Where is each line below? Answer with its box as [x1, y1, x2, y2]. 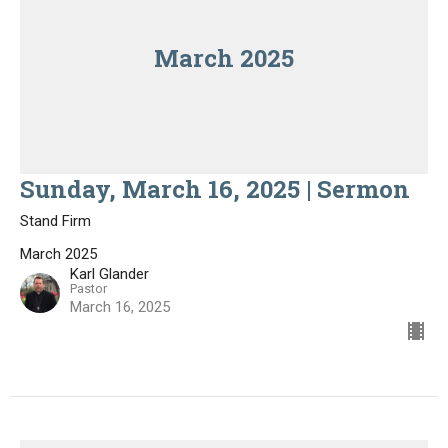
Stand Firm [20, 212, 91, 230]
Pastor [70, 281, 107, 296]
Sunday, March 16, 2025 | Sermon [20, 173, 410, 205]
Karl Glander [70, 265, 149, 283]
